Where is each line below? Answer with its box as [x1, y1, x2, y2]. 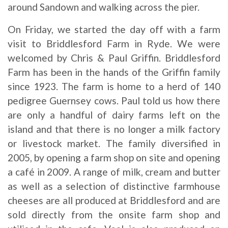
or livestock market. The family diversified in [8, 137, 220, 149]
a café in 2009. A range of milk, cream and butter [8, 165, 220, 178]
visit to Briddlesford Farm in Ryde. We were [8, 37, 220, 49]
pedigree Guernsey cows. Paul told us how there [8, 94, 220, 106]
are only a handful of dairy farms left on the [8, 108, 220, 121]
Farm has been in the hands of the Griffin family [8, 66, 220, 78]
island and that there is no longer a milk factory [8, 123, 220, 135]
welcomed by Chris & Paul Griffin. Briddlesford [8, 51, 220, 64]
